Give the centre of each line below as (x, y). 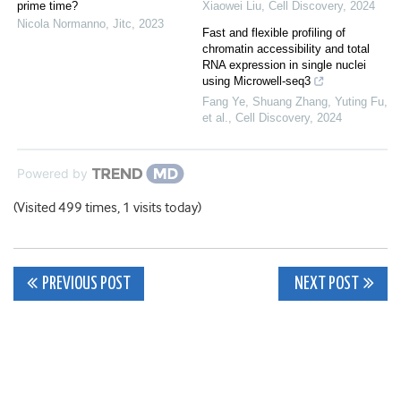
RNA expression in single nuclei (284, 65)
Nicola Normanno (61, 24)
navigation (90, 325)
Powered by (52, 174)
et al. (215, 118)
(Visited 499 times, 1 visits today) (107, 208)
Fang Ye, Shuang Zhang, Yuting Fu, (295, 102)
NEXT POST (325, 285)
